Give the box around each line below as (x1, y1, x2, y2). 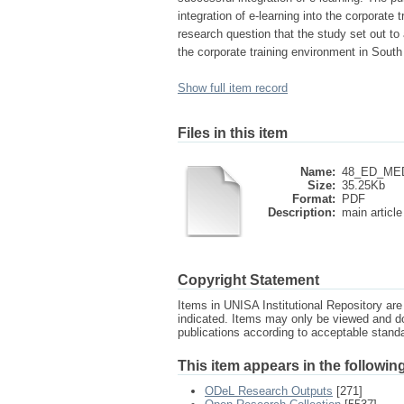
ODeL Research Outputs (205, 384, 333, 398)
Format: (292, 192, 335, 206)
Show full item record (178, 81, 288, 95)
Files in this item (178, 125, 288, 141)
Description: (268, 206, 335, 219)
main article (342, 206, 402, 219)
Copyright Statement (178, 272, 319, 288)
